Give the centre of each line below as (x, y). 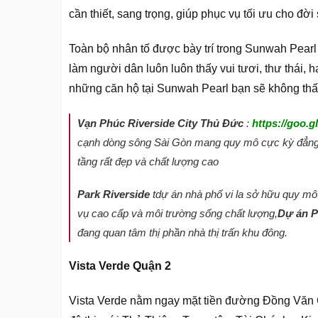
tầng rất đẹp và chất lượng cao (148, 161)
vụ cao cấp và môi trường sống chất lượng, (177, 214)
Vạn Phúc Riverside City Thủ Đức (160, 123)
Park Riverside (114, 194)
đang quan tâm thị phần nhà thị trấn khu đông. (182, 233)
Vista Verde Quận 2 (120, 265)
